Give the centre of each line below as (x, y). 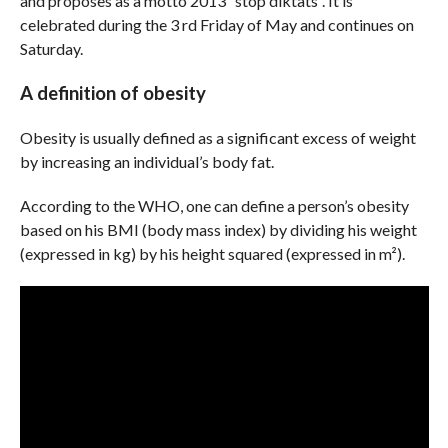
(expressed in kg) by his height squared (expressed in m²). (212, 254)
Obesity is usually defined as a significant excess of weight (217, 138)
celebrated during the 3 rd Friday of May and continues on (216, 25)
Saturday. (51, 49)
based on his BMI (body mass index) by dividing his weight (218, 230)
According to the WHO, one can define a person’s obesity (214, 206)
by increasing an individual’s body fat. (146, 162)
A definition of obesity (112, 93)
